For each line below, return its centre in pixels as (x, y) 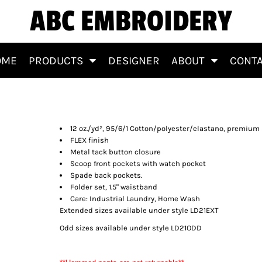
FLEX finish (89, 140)
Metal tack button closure (116, 152)
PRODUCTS (57, 61)
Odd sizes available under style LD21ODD (131, 228)
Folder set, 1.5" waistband (114, 187)
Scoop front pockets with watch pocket (138, 163)
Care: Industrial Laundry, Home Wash (135, 199)
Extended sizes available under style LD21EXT (139, 210)
